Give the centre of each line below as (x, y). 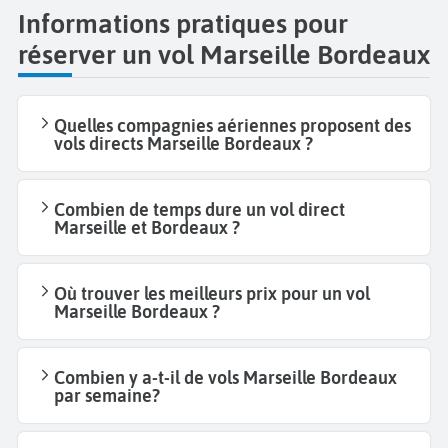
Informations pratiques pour (183, 23)
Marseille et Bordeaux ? (147, 228)
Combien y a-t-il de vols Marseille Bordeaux (225, 378)
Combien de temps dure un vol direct (199, 210)
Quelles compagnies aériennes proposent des (232, 126)
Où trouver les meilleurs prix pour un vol (212, 294)
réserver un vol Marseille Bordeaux (224, 54)
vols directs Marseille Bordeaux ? (183, 144)
